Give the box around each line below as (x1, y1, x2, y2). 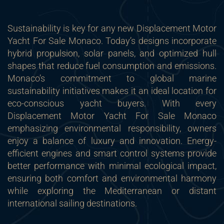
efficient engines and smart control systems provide (7, 148, 216, 158)
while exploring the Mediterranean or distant (7, 185, 216, 196)
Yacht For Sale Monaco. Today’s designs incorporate (7, 35, 216, 46)
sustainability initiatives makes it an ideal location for (7, 85, 216, 96)
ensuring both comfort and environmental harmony (7, 173, 216, 183)
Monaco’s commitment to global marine (7, 73, 216, 83)
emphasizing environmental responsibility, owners (7, 123, 216, 133)
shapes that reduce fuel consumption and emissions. (7, 60, 216, 71)
